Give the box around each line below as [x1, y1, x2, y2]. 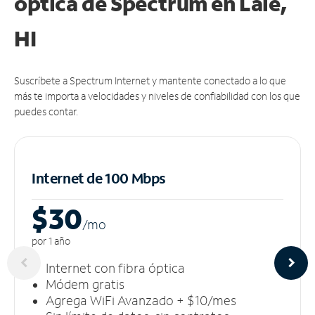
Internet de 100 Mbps [32, 168, 166, 187]
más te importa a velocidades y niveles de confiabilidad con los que [14, 89, 300, 103]
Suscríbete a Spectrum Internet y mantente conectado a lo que [14, 73, 286, 87]
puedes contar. [14, 104, 78, 118]
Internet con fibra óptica [46, 259, 185, 276]
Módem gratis [46, 275, 124, 292]
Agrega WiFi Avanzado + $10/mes [46, 291, 236, 309]
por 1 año [32, 233, 70, 247]
